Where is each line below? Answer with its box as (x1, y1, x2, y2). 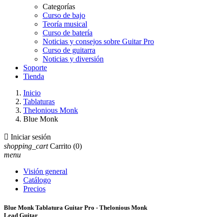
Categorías (43, 2, 75, 11)
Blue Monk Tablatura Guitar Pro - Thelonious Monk (4, 204, 147, 212)
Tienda (23, 72, 44, 80)
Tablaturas (23, 97, 55, 106)
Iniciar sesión (11, 133, 51, 141)
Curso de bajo (43, 11, 85, 19)
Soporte (23, 63, 47, 72)
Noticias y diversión (43, 55, 104, 63)
